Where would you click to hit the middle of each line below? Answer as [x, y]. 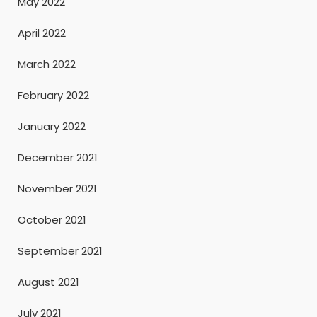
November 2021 [57, 188]
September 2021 [60, 250]
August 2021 [48, 282]
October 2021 [52, 219]
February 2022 [53, 95]
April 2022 [42, 33]
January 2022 [52, 126]
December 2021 [58, 157]
